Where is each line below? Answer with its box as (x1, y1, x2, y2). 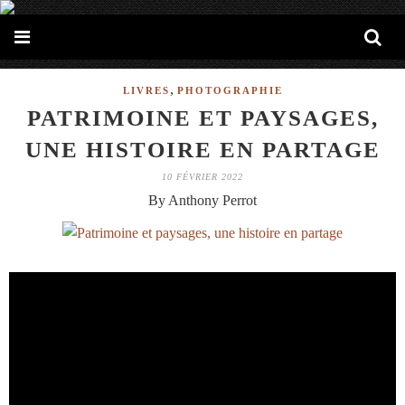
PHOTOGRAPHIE (176, 85, 283, 96)
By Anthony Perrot (148, 193, 257, 208)
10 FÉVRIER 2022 (162, 172, 243, 182)
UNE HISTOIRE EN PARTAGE (24, 137, 381, 162)
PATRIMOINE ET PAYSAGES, (26, 106, 379, 130)
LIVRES (122, 85, 170, 96)
